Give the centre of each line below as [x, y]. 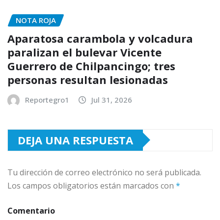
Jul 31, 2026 [112, 99]
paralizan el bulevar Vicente [84, 52]
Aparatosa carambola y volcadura [100, 38]
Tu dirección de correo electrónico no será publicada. [104, 172]
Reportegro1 [47, 99]
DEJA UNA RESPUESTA [75, 140]
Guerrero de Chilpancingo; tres [91, 66]
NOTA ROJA [36, 20]
